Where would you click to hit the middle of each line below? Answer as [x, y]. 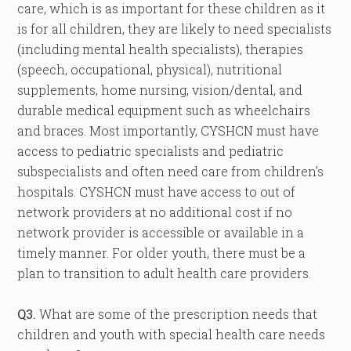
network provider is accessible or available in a [161, 232]
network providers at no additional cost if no [155, 212]
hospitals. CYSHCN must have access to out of [157, 192]
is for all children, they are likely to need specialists [175, 29]
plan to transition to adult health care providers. [165, 273]
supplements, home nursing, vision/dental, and [160, 90]
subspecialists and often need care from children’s [171, 171]
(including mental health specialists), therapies [161, 49]
